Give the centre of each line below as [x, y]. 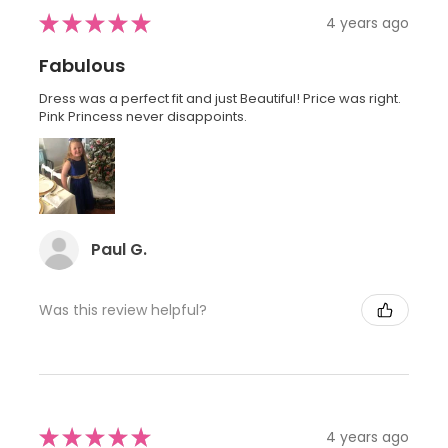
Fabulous [82, 66]
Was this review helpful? [123, 309]
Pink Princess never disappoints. [143, 117]
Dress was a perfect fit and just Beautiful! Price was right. [220, 99]
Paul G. [119, 250]
